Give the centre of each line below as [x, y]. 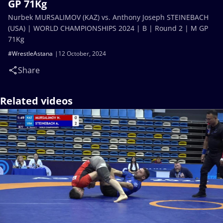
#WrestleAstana [30, 54]
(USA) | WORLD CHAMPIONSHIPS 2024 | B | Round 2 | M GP [108, 28]
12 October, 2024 [82, 54]
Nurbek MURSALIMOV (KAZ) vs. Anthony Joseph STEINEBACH [108, 17]
